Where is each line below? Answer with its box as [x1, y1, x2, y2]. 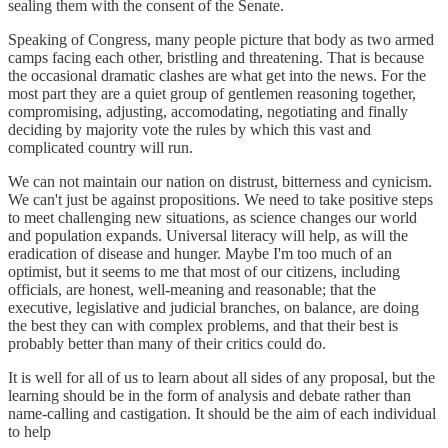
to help [8, 422, 51, 440]
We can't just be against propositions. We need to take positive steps [8, 190, 433, 208]
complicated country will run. [8, 138, 193, 156]
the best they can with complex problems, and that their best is [8, 316, 398, 334]
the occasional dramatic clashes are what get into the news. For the [8, 66, 426, 84]
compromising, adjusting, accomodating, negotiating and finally [8, 102, 408, 120]
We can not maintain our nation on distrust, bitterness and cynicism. [8, 172, 432, 190]
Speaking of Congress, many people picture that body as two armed [8, 30, 434, 48]
